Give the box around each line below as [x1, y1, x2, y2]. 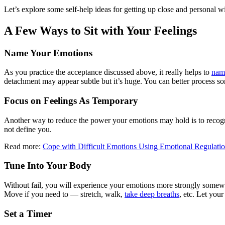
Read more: [4, 142, 43, 151]
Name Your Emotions [4, 47, 92, 58]
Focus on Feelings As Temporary [4, 95, 138, 106]
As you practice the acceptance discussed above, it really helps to [4, 68, 211, 77]
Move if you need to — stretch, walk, [4, 190, 125, 199]
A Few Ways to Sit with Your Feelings [4, 24, 197, 37]
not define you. [4, 125, 52, 134]
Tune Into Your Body [4, 160, 91, 171]
